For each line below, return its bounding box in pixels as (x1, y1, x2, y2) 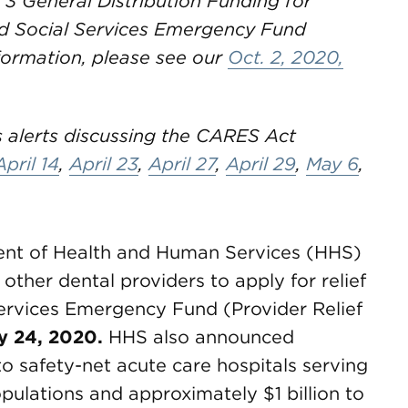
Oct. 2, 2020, (228, 46, 343, 68)
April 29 (226, 153, 296, 175)
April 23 (69, 153, 138, 175)
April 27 (148, 153, 216, 175)
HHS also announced (103, 326, 294, 348)
